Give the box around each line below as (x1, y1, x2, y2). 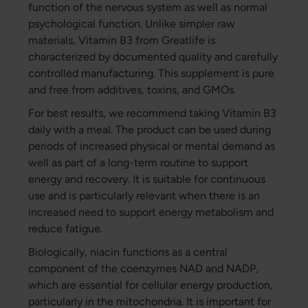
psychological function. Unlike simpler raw (28, 17, 235, 30)
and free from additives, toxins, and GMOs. (28, 83, 236, 96)
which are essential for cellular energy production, (28, 278, 273, 291)
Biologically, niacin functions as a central (28, 245, 228, 258)
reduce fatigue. (28, 222, 102, 235)
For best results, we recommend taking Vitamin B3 (28, 107, 276, 120)
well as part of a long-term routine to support (28, 156, 248, 169)
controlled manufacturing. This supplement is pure (28, 67, 274, 80)
